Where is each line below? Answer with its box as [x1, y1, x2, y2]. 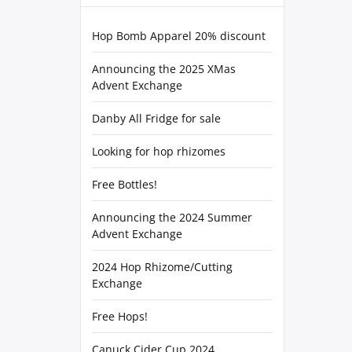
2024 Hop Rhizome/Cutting [92, 259, 233, 274]
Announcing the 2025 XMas [92, 61, 236, 76]
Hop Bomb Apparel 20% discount [92, 28, 266, 43]
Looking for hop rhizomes [92, 144, 225, 159]
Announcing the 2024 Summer [92, 210, 252, 225]
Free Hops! [92, 309, 148, 324]
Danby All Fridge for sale [92, 111, 221, 126]
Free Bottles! [92, 177, 157, 192]
